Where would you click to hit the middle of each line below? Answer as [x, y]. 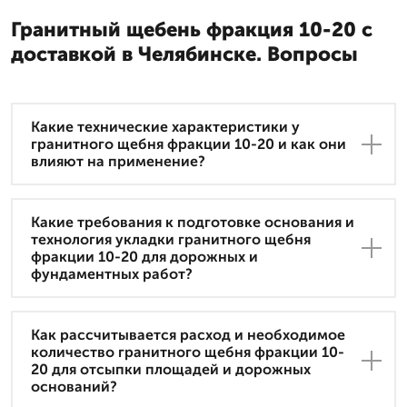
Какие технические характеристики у [165, 127]
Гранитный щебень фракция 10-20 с [192, 30]
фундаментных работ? [112, 274]
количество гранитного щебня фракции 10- [188, 352]
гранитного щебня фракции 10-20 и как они [189, 144]
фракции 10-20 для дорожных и [144, 257]
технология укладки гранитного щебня [171, 240]
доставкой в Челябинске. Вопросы [184, 55]
